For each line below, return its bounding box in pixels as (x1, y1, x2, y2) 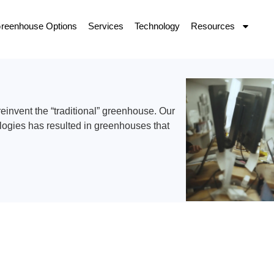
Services (87, 21, 124, 31)
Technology (134, 21, 180, 31)
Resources (190, 21, 235, 31)
